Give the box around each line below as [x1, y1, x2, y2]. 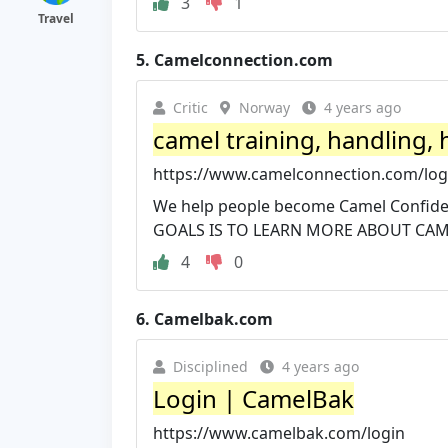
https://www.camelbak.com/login [153, 421, 405, 444]
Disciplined [173, 356, 248, 376]
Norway [239, 97, 290, 117]
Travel [38, 10, 74, 27]
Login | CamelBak [153, 381, 354, 415]
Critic [173, 97, 208, 117]
